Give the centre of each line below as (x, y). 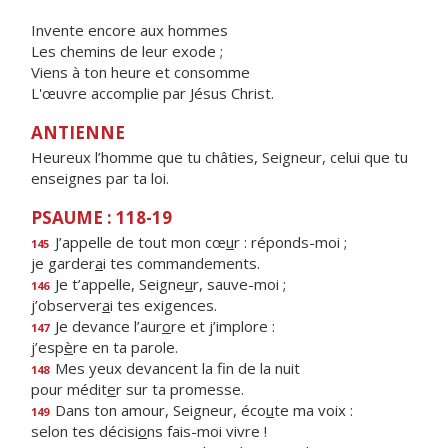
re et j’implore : (223, 326)
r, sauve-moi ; (239, 284)
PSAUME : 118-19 (101, 217)
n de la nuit (263, 368)
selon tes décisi (84, 431)
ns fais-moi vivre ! (207, 431)
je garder (63, 263)
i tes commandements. (181, 263)
